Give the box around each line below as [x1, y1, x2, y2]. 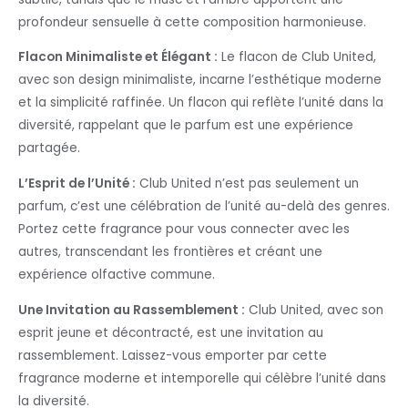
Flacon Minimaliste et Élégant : [18, 48, 218, 66]
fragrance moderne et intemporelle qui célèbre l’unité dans [18, 369, 386, 387]
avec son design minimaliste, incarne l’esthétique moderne [18, 71, 382, 89]
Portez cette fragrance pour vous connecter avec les [18, 220, 350, 239]
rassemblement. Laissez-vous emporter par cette [18, 346, 327, 364]
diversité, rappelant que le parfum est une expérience [18, 117, 353, 135]
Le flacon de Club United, [218, 48, 376, 66]
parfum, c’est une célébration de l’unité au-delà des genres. [18, 198, 390, 216]
